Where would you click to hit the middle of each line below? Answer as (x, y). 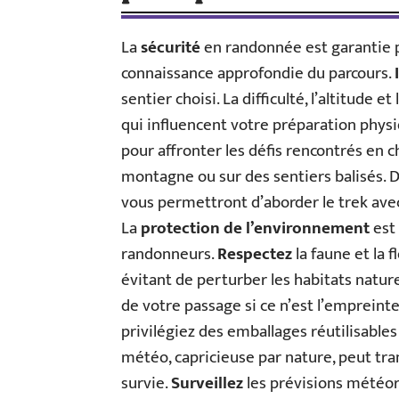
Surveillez (207, 383)
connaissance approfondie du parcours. (258, 73)
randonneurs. (169, 254)
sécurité (171, 48)
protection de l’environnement (255, 228)
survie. (146, 383)
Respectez (255, 254)
